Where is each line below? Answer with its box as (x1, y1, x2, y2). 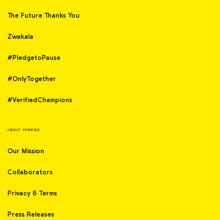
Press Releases (7, 210, 54, 219)
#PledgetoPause (7, 54, 60, 62)
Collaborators (7, 168, 53, 177)
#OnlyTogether (7, 75, 56, 83)
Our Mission (7, 147, 44, 156)
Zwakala (7, 32, 33, 41)
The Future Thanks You (7, 11, 80, 20)
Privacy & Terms (7, 189, 57, 198)
